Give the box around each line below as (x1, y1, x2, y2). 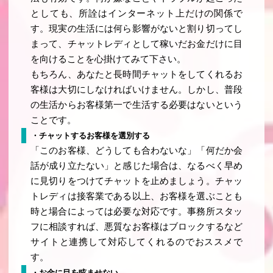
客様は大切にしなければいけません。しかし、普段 (30, 85, 243, 95)
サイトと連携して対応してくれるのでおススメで (30, 237, 243, 247)
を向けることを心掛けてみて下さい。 (30, 54, 186, 65)
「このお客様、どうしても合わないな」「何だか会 (30, 146, 243, 156)
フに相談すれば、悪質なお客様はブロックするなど (30, 222, 243, 232)
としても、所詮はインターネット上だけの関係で (30, 9, 243, 19)
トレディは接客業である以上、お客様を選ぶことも (30, 191, 243, 202)
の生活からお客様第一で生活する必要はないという (30, 100, 243, 110)
